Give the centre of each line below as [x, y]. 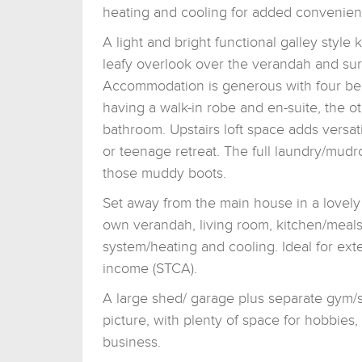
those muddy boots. [164, 173]
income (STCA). [150, 268]
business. [132, 342]
